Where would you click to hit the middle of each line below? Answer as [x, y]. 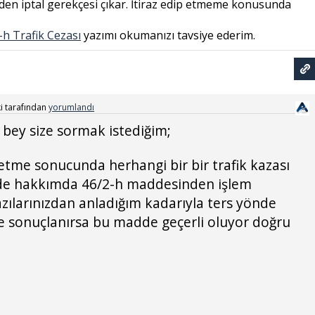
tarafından [26, 107]
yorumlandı [72, 107]
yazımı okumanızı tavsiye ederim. [168, 35]
